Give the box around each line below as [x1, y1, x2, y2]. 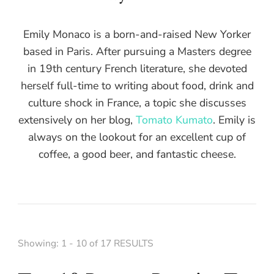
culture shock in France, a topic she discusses [28, 95, 246, 111]
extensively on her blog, [18, 113, 136, 128]
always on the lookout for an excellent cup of [28, 130, 246, 145]
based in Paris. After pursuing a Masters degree [23, 44, 251, 59]
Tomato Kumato [136, 113, 213, 128]
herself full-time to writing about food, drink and [20, 78, 254, 94]
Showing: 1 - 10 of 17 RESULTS [18, 237, 154, 250]
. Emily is [213, 113, 256, 128]
